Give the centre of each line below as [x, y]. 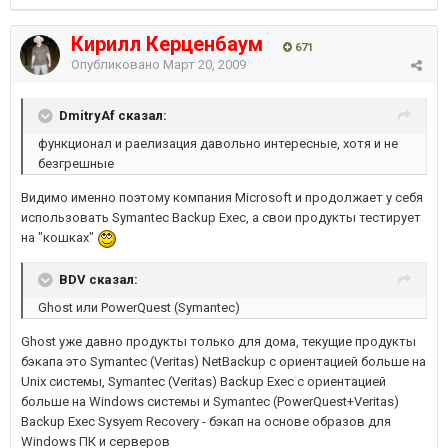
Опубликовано [117, 64]
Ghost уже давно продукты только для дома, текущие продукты [218, 341]
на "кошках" [59, 237]
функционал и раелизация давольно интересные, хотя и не [218, 143]
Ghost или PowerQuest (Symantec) [139, 307]
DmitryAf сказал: [113, 115]
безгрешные [76, 163]
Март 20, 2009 [204, 64]
